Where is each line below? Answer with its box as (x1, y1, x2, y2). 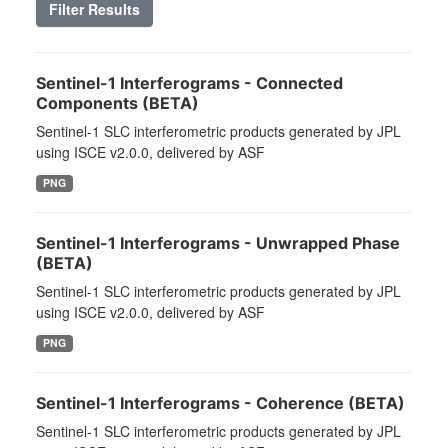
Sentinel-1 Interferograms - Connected (36, 73, 343, 94)
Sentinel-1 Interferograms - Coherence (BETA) (36, 393, 405, 414)
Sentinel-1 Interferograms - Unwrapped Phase (36, 233, 400, 254)
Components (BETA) (36, 93, 199, 114)
